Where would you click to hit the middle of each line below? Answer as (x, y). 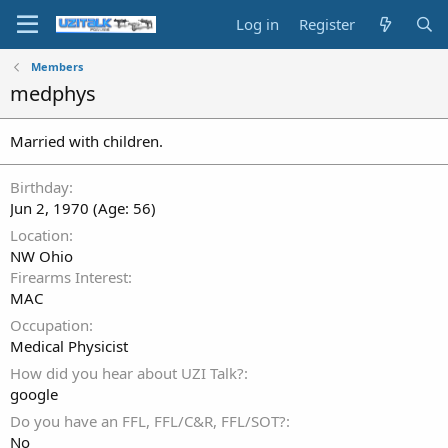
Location (39, 235)
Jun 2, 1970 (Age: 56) (83, 208)
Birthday (39, 187)
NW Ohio (41, 256)
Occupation (49, 325)
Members (56, 66)
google (34, 394)
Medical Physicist (69, 346)
